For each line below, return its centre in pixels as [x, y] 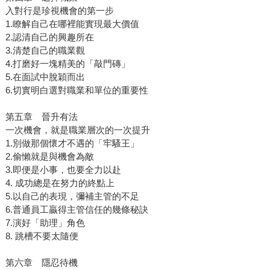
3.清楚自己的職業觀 [45, 51]
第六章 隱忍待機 [41, 263]
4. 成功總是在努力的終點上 [60, 183]
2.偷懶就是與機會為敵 [49, 157]
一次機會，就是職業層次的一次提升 [77, 130]
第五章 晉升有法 [41, 117]
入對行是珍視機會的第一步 [59, 11]
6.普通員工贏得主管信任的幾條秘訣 [77, 210]
